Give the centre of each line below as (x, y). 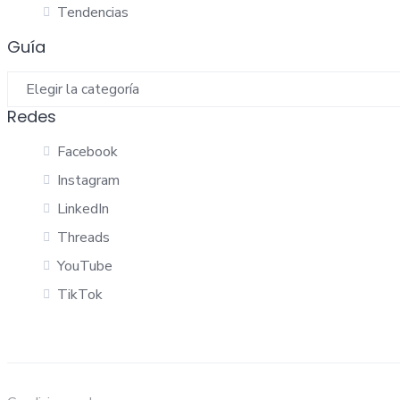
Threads (83, 237)
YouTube (85, 266)
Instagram (88, 180)
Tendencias (93, 12)
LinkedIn (83, 209)
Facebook (87, 152)
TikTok (80, 295)
